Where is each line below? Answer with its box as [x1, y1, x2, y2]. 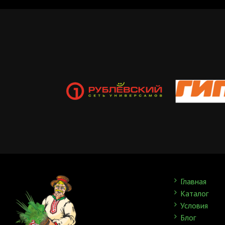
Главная [180, 176, 206, 186]
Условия [180, 200, 208, 210]
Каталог [180, 188, 208, 198]
